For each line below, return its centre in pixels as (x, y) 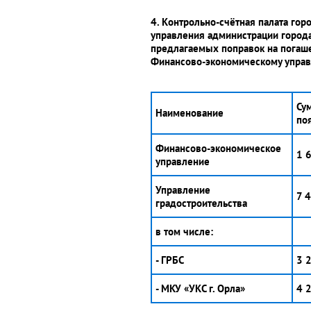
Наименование (190, 113)
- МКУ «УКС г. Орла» (200, 288)
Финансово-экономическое (218, 148)
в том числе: (184, 232)
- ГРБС (170, 260)
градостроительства (201, 203)
